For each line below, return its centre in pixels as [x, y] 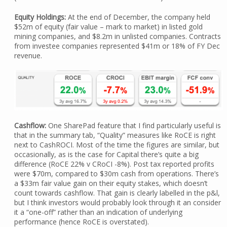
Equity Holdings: [40, 17]
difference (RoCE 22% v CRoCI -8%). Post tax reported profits [114, 164]
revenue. [28, 56]
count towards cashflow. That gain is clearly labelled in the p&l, [117, 193]
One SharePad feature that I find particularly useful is [133, 126]
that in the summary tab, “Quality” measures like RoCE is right [115, 135]
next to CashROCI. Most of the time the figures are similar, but [117, 145]
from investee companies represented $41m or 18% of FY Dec [117, 46]
